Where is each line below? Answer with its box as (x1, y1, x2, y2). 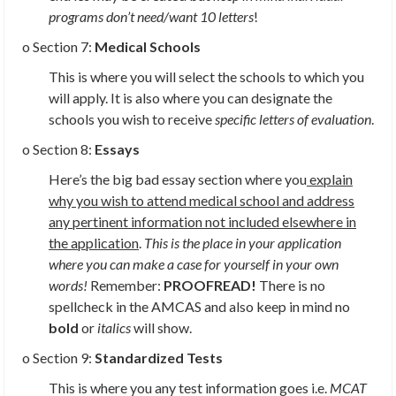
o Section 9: (22, 349, 95, 367)
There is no (256, 277, 325, 294)
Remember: (88, 277, 164, 294)
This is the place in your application (144, 234, 341, 252)
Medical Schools (95, 38, 201, 56)
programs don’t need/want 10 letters (49, 8, 254, 26)
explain (307, 171, 353, 188)
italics (97, 319, 131, 337)
